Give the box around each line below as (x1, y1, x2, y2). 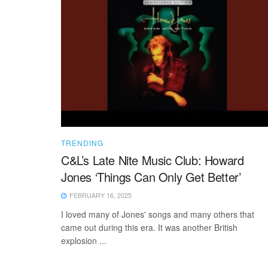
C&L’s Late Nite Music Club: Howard (61, 151, 244, 169)
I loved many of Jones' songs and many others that (61, 208, 254, 221)
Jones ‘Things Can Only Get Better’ (61, 168, 241, 186)
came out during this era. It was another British (61, 221, 237, 234)
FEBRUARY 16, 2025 (68, 190, 132, 200)
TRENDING (61, 138, 103, 148)
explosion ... (61, 234, 106, 247)
